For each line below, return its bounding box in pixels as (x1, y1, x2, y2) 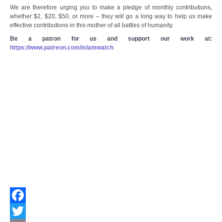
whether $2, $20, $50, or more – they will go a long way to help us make (10, 13, 212, 20)
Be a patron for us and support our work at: (10, 35, 212, 43)
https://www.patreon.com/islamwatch (10, 44, 113, 52)
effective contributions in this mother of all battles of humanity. (10, 22, 173, 29)
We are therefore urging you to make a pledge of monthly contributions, (10, 4, 212, 11)
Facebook (10, 207, 38, 215)
